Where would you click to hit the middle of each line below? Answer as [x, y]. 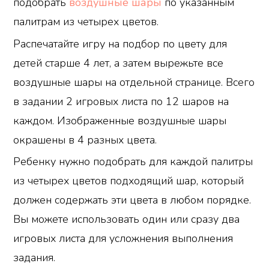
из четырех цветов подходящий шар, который [129, 181]
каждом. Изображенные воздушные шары [120, 120]
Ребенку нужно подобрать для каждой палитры [133, 162]
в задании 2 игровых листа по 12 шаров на [121, 101]
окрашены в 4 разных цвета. [85, 140]
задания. [35, 258]
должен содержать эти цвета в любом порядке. [132, 200]
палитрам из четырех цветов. [86, 22]
